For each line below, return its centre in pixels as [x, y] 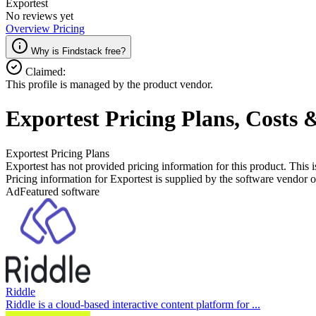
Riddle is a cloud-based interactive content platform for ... [133, 304]
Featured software [60, 191]
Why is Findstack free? [78, 51]
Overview [29, 29]
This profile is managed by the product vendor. [109, 84]
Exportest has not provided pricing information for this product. [146, 166]
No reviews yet [39, 16]
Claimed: [45, 72]
